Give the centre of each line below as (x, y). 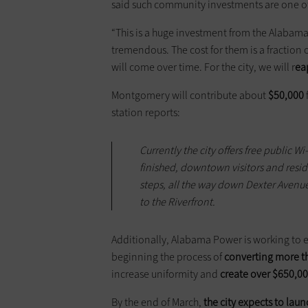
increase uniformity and (165, 274)
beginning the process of (168, 257)
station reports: (147, 113)
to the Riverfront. (177, 202)
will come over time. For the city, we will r (203, 67)
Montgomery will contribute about (189, 96)
